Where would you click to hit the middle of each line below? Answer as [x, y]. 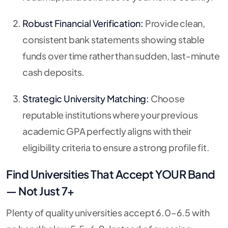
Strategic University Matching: [86, 98]
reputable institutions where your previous [110, 115]
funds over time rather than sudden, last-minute [121, 55]
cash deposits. [54, 72]
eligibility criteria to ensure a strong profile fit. [116, 147]
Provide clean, [175, 23]
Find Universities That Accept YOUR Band [111, 174]
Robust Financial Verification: [83, 23]
